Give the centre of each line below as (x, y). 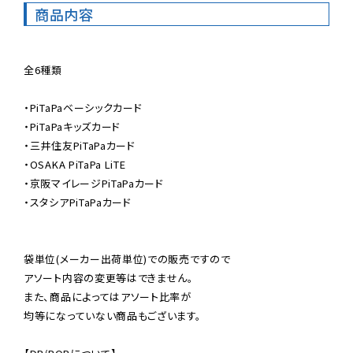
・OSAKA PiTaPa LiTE (75, 165)
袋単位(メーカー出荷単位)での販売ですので (127, 259)
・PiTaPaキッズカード (72, 127)
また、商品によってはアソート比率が (108, 297)
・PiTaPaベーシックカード (83, 108)
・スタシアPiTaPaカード (78, 203)
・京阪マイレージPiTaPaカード (94, 184)
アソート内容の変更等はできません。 (109, 278)
